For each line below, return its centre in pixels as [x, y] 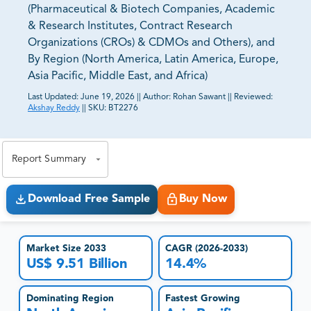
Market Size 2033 [66, 249]
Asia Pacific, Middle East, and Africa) [118, 77]
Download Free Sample [89, 200]
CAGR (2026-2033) [207, 249]
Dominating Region [70, 299]
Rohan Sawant [199, 98]
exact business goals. [66, 134]
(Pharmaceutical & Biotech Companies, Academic [151, 10]
